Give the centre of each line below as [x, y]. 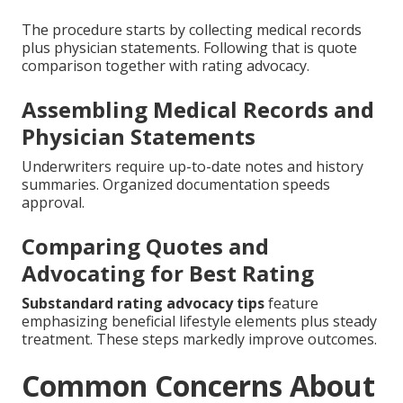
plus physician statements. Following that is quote [189, 48]
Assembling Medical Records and [198, 110]
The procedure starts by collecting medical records [192, 30]
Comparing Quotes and [145, 246]
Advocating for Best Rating [168, 273]
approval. [53, 203]
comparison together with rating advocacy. [166, 66]
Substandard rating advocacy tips [143, 304]
